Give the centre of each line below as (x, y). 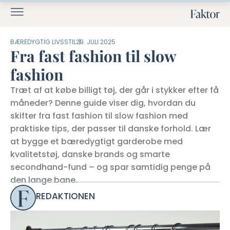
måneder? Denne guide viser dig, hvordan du (103, 103)
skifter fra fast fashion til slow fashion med (99, 116)
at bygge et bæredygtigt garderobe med (97, 141)
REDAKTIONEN (65, 196)
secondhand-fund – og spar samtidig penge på (110, 167)
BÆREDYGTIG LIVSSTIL (43, 42)
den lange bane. (44, 180)
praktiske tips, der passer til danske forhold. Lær (111, 129)
